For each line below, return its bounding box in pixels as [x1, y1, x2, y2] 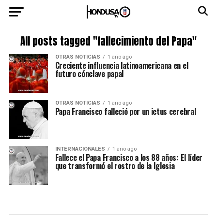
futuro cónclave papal [55, 68, 124, 79]
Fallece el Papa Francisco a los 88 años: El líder [55, 152, 202, 163]
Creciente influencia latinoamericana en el [55, 60, 188, 71]
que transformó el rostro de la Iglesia [55, 160, 175, 171]
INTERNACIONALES [55, 146, 105, 152]
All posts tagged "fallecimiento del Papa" [20, 34, 197, 49]
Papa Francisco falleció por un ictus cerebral [55, 106, 196, 117]
